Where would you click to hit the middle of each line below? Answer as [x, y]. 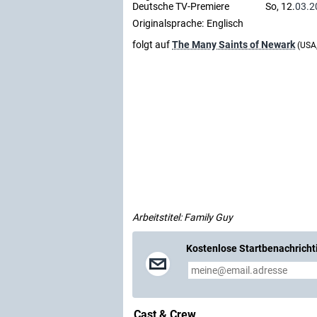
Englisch [225, 24]
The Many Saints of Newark [234, 45]
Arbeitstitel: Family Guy [183, 218]
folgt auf [152, 45]
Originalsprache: [168, 24]
